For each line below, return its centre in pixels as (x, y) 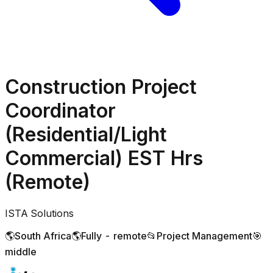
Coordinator (60, 111)
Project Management (204, 236)
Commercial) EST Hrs (104, 158)
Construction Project (101, 87)
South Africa (43, 236)
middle (21, 251)
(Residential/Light (86, 135)
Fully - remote (114, 236)
